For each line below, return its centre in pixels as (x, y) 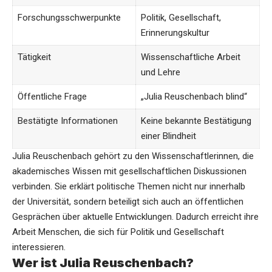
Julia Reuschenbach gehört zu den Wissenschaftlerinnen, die (133, 156)
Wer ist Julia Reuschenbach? (103, 263)
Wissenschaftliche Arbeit (190, 57)
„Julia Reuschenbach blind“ (194, 96)
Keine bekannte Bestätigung (196, 121)
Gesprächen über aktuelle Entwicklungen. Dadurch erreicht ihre (135, 216)
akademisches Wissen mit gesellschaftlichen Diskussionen (129, 171)
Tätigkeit (34, 57)
